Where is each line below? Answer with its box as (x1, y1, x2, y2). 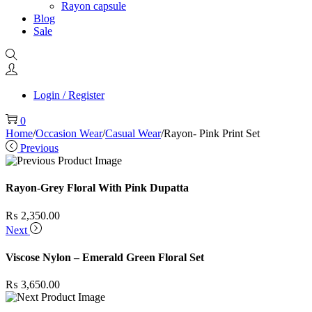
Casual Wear (105, 127, 161, 139)
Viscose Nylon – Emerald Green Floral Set (6, 251, 204, 263)
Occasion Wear (36, 127, 102, 139)
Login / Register (33, 89, 104, 101)
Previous (20, 142, 58, 154)
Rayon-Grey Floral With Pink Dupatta (6, 182, 189, 194)
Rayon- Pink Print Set (164, 127, 260, 139)
